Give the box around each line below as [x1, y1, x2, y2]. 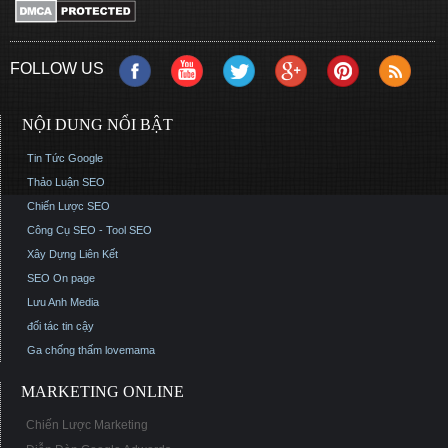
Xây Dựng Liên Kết [27, 248, 118, 260]
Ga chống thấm [27, 344, 102, 356]
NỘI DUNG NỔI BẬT [22, 116, 173, 133]
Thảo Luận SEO [27, 176, 105, 188]
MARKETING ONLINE [21, 383, 184, 400]
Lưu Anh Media [27, 296, 99, 308]
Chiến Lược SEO [27, 200, 110, 212]
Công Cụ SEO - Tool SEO [27, 224, 152, 236]
